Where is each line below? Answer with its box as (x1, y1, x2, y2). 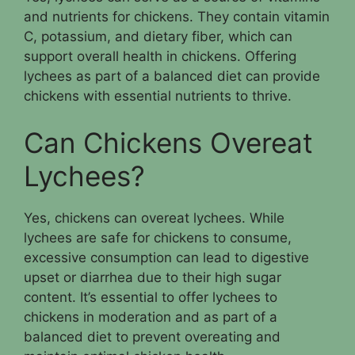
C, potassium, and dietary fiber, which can (24, 28, 292, 44)
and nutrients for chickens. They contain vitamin (24, 8, 330, 25)
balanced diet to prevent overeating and (24, 329, 281, 345)
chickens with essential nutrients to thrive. (24, 87, 292, 104)
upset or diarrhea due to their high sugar (24, 269, 281, 285)
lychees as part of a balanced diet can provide (24, 67, 320, 84)
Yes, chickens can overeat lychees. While (24, 210, 284, 226)
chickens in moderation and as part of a (24, 309, 277, 325)
